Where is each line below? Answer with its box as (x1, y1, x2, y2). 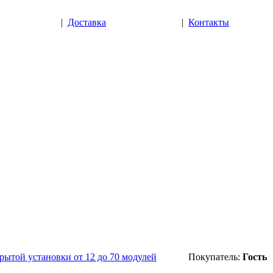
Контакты (188, 17, 229, 27)
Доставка (68, 17, 106, 27)
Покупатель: (188, 252, 243, 262)
